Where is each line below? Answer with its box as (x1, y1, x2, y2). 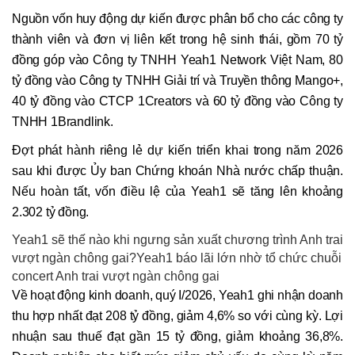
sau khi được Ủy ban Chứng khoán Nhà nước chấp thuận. (12, 164, 343, 178)
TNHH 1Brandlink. (12, 115, 113, 129)
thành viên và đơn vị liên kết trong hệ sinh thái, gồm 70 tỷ (12, 32, 343, 47)
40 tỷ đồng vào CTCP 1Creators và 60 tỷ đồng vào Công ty (12, 94, 343, 109)
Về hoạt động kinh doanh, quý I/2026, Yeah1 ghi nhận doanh (12, 288, 343, 303)
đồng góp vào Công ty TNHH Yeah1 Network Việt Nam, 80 (12, 53, 343, 67)
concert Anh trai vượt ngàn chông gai (12, 269, 219, 284)
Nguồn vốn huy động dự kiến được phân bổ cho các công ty (12, 12, 343, 26)
